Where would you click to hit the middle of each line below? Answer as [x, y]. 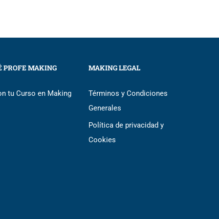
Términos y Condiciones [128, 93]
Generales [105, 108]
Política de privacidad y [126, 125]
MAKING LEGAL [114, 68]
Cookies [102, 140]
